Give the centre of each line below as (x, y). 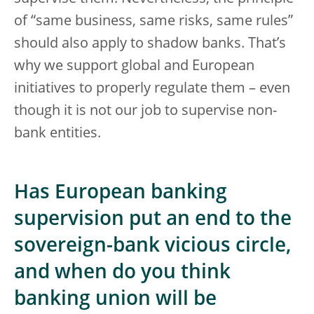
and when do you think (122, 273)
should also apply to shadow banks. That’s (150, 44)
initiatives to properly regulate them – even (152, 89)
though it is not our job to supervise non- (145, 111)
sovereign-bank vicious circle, (152, 247)
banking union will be (115, 300)
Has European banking (121, 193)
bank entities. (57, 134)
